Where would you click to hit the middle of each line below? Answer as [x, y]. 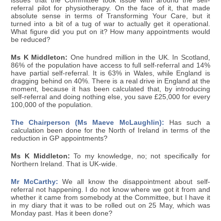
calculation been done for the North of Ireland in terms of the [110, 131]
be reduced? [31, 40]
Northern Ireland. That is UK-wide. [64, 164]
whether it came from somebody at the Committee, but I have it [110, 198]
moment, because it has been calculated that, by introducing [110, 89]
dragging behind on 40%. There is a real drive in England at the [110, 81]
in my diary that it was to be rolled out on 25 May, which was [110, 206]
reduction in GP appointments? [59, 139]
